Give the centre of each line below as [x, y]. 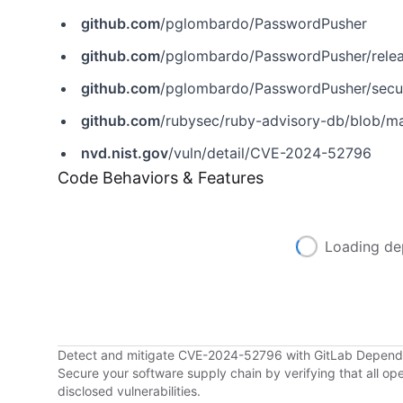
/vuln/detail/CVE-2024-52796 [270, 153]
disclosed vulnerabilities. [129, 391]
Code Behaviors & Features [161, 178]
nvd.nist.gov [125, 153]
